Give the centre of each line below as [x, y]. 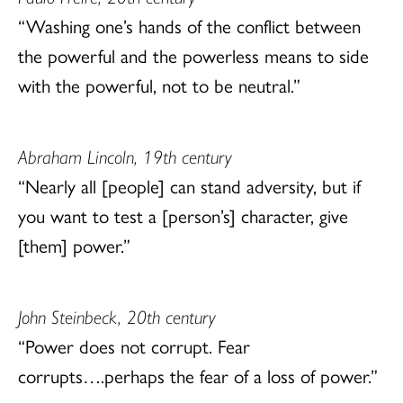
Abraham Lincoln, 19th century [125, 155]
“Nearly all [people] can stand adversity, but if [189, 185]
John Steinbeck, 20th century [117, 315]
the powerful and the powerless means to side [193, 54]
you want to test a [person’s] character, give [183, 215]
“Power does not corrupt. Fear [134, 345]
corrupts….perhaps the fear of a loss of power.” [198, 375]
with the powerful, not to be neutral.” [159, 84]
